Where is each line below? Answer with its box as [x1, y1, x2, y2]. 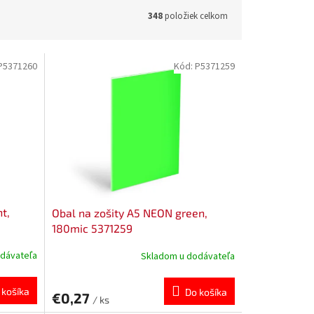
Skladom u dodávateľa [140, 250, 235, 264]
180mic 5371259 [51, 221, 132, 235]
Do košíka [184, 285, 227, 298]
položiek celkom [163, 9, 228, 22]
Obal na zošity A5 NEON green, [51, 205, 207, 219]
